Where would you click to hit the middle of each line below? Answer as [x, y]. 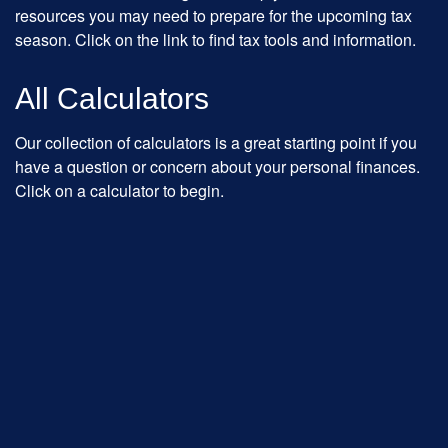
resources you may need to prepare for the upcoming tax [213, 15]
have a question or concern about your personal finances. [217, 166]
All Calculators [112, 98]
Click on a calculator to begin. [119, 190]
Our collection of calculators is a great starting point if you [216, 142]
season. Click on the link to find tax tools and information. [215, 39]
